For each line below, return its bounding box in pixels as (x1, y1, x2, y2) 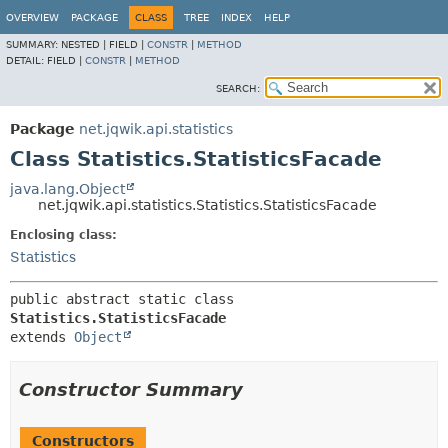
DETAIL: (6, 55, 47, 66)
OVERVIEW (6, 12, 59, 23)
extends (10, 329, 74, 345)
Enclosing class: (10, 228, 117, 242)
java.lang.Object (10, 181, 125, 197)
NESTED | (61, 39, 109, 50)
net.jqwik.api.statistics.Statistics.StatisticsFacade (38, 197, 377, 213)
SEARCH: (216, 83, 260, 94)
